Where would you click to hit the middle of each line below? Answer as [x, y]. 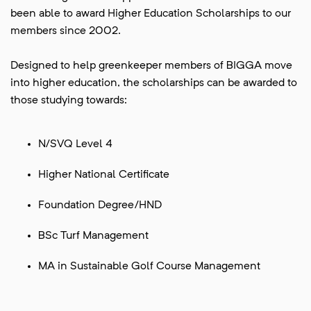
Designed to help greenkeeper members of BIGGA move [151, 66]
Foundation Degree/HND [100, 205]
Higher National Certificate [104, 175]
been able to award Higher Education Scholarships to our [151, 14]
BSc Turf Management [93, 236]
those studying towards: [69, 101]
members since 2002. [66, 31]
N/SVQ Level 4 [75, 144]
